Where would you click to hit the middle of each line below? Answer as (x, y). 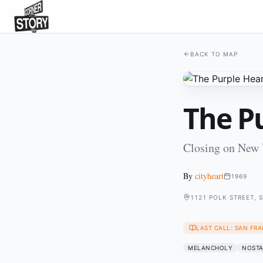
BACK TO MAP (214, 54)
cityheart (209, 176)
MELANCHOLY (210, 248)
